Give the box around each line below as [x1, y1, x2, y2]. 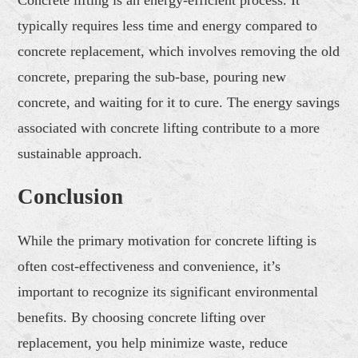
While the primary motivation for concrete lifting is [18, 232, 317, 249]
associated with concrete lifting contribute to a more [18, 119, 320, 136]
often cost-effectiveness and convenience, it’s [18, 257, 281, 274]
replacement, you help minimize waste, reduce [18, 334, 288, 351]
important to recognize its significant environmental [18, 283, 319, 300]
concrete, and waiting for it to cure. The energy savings [18, 93, 340, 110]
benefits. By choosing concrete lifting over [18, 308, 266, 325]
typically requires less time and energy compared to [18, 17, 318, 34]
